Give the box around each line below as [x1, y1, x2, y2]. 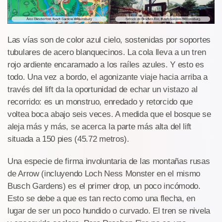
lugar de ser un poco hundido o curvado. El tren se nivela [7, 206, 210, 216]
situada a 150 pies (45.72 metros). [7, 134, 129, 144]
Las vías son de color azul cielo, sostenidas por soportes [7, 35, 211, 45]
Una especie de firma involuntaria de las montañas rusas [7, 157, 210, 166]
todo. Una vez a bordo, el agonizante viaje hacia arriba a [7, 72, 208, 82]
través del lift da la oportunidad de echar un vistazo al [7, 85, 198, 95]
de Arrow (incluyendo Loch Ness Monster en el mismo [7, 169, 201, 179]
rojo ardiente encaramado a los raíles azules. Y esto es [7, 60, 204, 70]
